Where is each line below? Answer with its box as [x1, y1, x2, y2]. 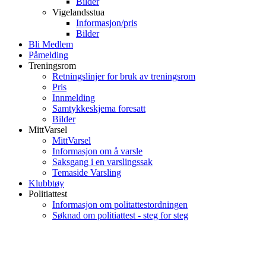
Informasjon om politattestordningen [52, 199, 188, 210]
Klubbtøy [28, 178, 64, 188]
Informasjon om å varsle [52, 146, 142, 156]
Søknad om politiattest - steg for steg [52, 210, 188, 220]
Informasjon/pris [76, 18, 137, 28]
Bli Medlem [28, 39, 73, 49]
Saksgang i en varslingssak [52, 157, 153, 167]
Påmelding [28, 50, 68, 60]
